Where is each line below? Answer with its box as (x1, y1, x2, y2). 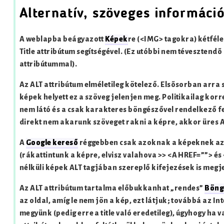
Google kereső (25, 137, 78, 147)
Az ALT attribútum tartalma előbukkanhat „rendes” (19, 183, 205, 193)
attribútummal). (19, 59, 77, 69)
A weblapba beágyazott (19, 34, 105, 44)
